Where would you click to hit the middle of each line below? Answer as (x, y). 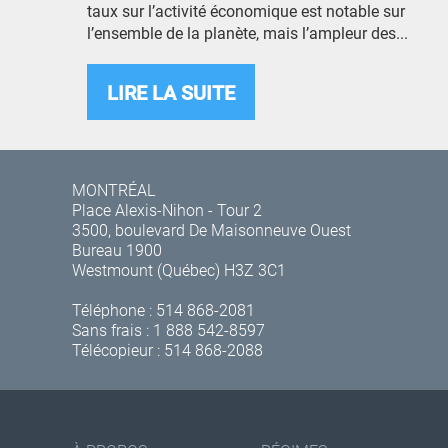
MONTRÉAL (113, 189)
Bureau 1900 (117, 249)
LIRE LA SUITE (171, 92)
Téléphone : (114, 309)
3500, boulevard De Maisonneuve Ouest (211, 229)
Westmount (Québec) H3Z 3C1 (179, 269)
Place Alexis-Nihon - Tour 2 (167, 209)
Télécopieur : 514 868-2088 (167, 349)
